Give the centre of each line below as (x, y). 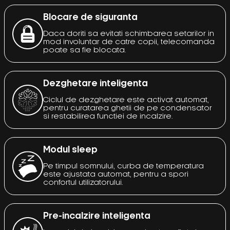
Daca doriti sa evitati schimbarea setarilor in (129, 34)
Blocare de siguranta (90, 17)
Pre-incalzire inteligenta (97, 216)
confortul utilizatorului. (83, 183)
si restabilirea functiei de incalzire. (108, 117)
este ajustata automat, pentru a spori (116, 175)
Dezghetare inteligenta (95, 84)
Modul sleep (70, 150)
